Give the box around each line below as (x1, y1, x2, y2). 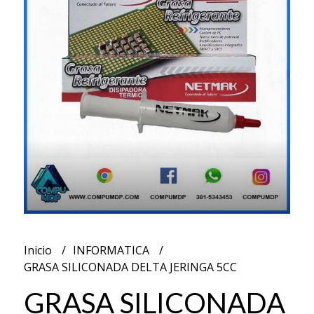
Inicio (23, 242, 55, 258)
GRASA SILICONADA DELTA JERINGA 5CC (23, 259, 237, 275)
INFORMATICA (72, 242, 152, 258)
